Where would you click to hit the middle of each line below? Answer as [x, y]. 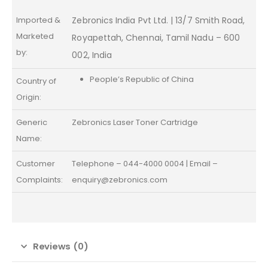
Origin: [29, 97]
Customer [36, 163]
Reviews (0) [60, 246]
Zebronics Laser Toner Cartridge [135, 122]
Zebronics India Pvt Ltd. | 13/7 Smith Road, [159, 20]
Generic [32, 122]
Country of [36, 81]
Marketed [35, 36]
